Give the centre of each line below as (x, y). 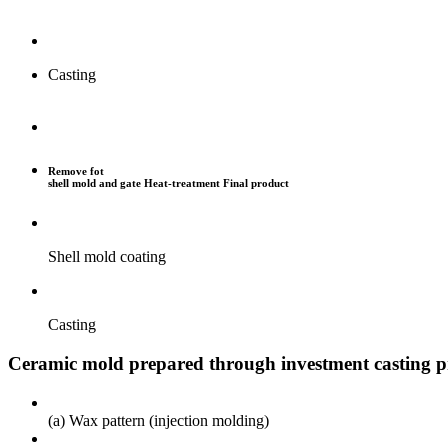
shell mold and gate (94, 183)
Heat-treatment (182, 183)
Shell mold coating (107, 257)
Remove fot (76, 171)
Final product (256, 183)
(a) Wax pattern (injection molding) (158, 420)
